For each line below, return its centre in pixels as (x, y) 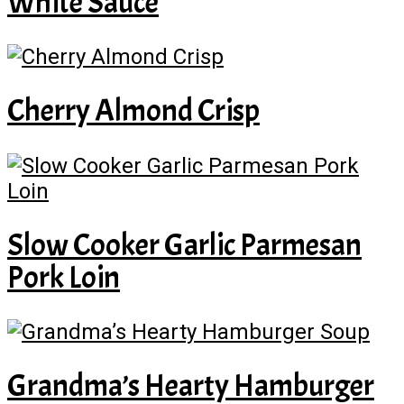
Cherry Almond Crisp (133, 111)
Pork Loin (64, 277)
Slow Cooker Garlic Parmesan (184, 244)
